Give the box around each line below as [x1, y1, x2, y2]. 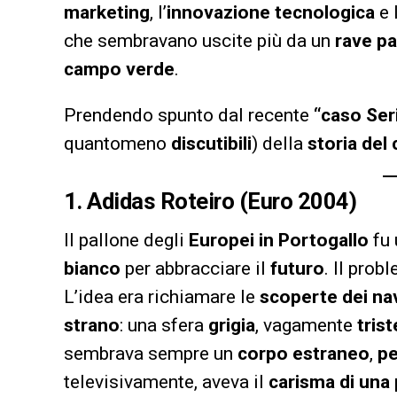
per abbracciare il [121, 257, 270, 279]
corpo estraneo [237, 342, 370, 364]
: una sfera [120, 314, 208, 336]
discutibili [171, 132, 252, 154]
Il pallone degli [64, 229, 189, 251]
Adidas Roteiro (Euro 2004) [87, 187, 357, 214]
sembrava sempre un [64, 342, 237, 364]
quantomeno [64, 132, 171, 154]
